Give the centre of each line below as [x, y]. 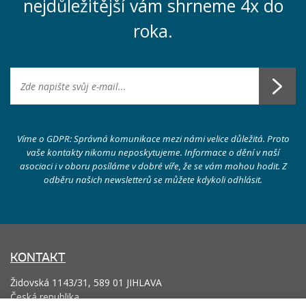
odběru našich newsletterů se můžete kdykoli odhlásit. [153, 180]
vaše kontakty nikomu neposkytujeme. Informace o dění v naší [153, 152]
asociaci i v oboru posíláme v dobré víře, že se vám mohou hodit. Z [153, 166]
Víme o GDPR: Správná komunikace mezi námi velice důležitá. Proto [153, 139]
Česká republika [45, 297]
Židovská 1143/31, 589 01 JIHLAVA [86, 282]
